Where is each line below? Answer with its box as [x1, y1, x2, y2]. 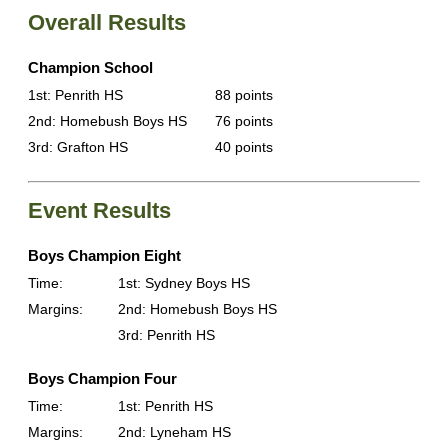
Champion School [28, 59, 153, 77]
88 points [215, 87, 273, 104]
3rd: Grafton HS [28, 139, 128, 156]
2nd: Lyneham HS [118, 424, 231, 441]
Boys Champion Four [28, 370, 177, 388]
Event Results [28, 198, 171, 224]
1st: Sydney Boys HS [118, 275, 250, 292]
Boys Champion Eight [28, 247, 181, 265]
